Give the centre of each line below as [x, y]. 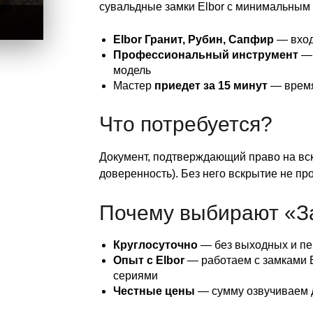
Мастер [133, 86]
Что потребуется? [185, 124]
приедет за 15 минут [211, 86]
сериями [135, 276]
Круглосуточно [155, 245]
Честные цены [154, 291]
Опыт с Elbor [148, 261]
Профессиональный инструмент [205, 55]
